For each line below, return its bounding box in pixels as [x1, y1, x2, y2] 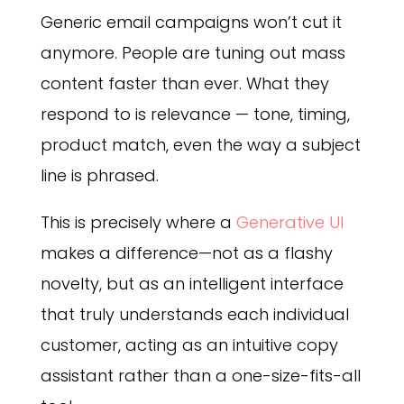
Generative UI [235, 211, 344, 234]
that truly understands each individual [40, 303, 349, 326]
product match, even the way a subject [40, 133, 361, 157]
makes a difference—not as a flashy [40, 242, 333, 265]
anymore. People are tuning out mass [40, 41, 345, 65]
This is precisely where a [40, 211, 236, 234]
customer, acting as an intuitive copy [40, 334, 338, 357]
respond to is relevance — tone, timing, [40, 103, 350, 126]
